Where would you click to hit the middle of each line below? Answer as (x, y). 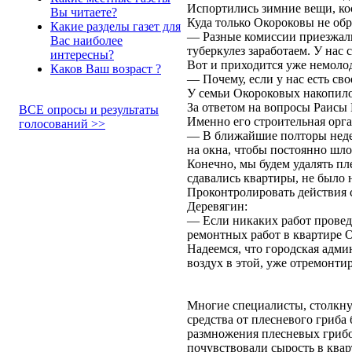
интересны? (82, 55)
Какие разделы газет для (115, 26)
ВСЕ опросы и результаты (89, 110)
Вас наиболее (86, 40)
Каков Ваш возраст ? (106, 69)
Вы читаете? (84, 12)
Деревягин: (217, 206)
